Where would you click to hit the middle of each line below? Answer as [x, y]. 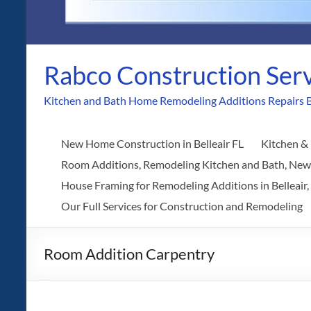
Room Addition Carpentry [129, 254]
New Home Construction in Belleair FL [152, 143]
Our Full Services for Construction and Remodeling [182, 206]
